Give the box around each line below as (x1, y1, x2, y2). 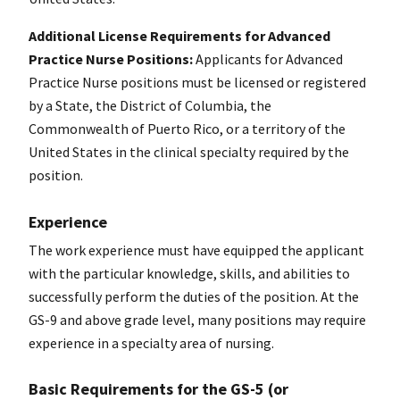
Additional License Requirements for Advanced (29, 27, 330, 46)
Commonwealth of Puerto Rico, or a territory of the (29, 120, 346, 138)
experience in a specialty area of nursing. (29, 333, 277, 352)
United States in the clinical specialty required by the (29, 143, 349, 162)
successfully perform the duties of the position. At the (29, 287, 359, 305)
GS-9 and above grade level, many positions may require (29, 310, 366, 329)
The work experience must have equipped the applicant (29, 240, 364, 259)
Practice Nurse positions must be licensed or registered (29, 73, 366, 92)
